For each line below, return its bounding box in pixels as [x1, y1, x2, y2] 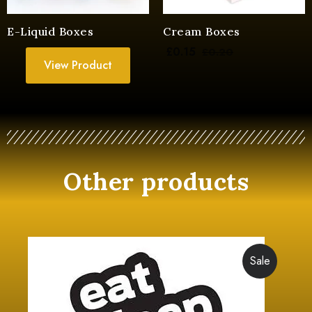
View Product [44, 57, 112, 74]
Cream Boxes [163, 24, 240, 39]
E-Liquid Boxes [7, 24, 93, 39]
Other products [63, 166, 249, 198]
